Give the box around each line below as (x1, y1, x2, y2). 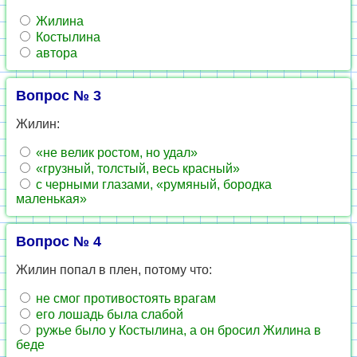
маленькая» (16, 192, 87, 206)
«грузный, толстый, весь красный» (33, 162, 240, 175)
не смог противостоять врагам (33, 292, 216, 305)
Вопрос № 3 (16, 88, 101, 104)
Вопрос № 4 (16, 233, 101, 249)
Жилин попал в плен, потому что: (16, 263, 212, 277)
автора (33, 46, 77, 60)
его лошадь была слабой (33, 308, 183, 321)
